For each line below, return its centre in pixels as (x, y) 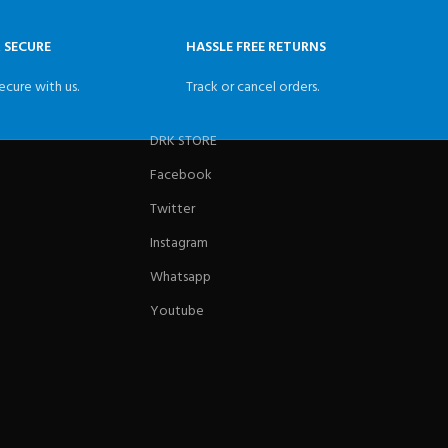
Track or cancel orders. (253, 88)
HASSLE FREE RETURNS (256, 48)
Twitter (172, 210)
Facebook (180, 176)
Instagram (178, 244)
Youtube (176, 312)
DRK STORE (183, 142)
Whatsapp (180, 278)
